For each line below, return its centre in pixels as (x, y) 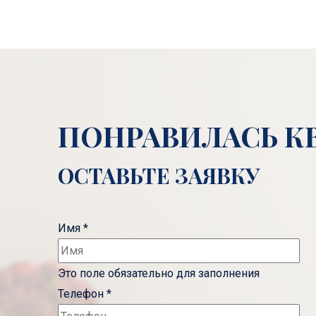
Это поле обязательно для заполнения (158, 273)
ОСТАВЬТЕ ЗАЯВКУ (158, 176)
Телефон (82, 294)
